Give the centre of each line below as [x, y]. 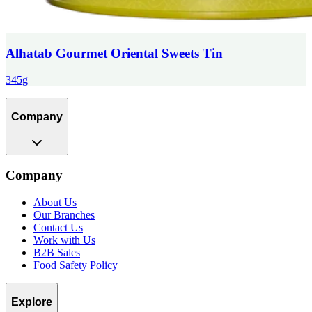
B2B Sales [57, 253]
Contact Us [58, 228]
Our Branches [64, 215]
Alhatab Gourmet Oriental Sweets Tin [114, 53]
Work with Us [64, 240]
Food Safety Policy [76, 265]
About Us [55, 203]
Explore [32, 302]
